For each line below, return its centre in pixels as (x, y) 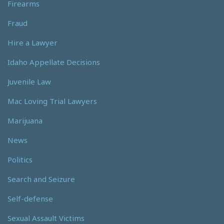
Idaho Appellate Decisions (54, 62)
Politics (20, 159)
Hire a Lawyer (32, 42)
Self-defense (30, 198)
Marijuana (25, 120)
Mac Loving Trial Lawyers (52, 101)
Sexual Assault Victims (46, 218)
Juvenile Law (29, 81)
